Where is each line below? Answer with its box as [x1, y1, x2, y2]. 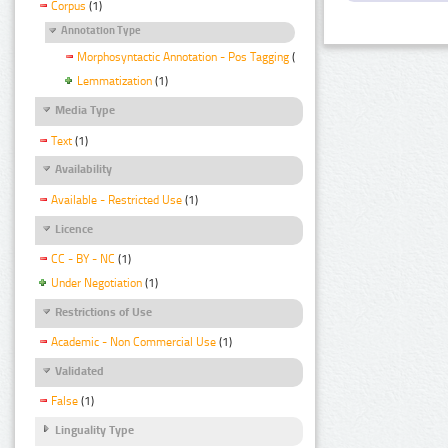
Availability [55, 162, 112, 177]
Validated [55, 363, 104, 378]
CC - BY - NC [51, 251, 115, 266]
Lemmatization [77, 74, 152, 89]
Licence [55, 221, 93, 236]
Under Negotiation [51, 275, 142, 290]
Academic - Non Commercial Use [51, 334, 216, 349]
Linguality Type [55, 423, 134, 438]
